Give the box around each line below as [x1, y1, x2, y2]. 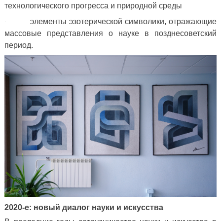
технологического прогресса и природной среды [4, 1, 182, 10]
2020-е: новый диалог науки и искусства [4, 203, 163, 212]
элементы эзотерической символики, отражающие [30, 17, 217, 26]
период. [4, 41, 33, 50]
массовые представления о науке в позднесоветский [4, 29, 217, 38]
